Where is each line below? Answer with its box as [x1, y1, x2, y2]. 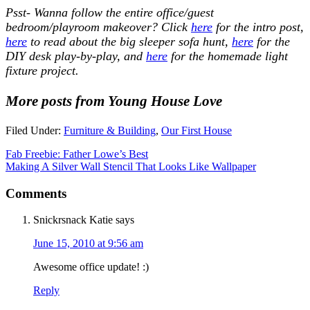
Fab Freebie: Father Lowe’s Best [6, 147, 148, 160]
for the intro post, [212, 19, 304, 34]
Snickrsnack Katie [33, 214, 113, 226]
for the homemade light [167, 48, 288, 63]
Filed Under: [6, 124, 64, 136]
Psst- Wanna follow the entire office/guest [6, 5, 214, 19]
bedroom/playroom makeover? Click [6, 19, 191, 34]
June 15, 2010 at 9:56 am [33, 237, 143, 250]
